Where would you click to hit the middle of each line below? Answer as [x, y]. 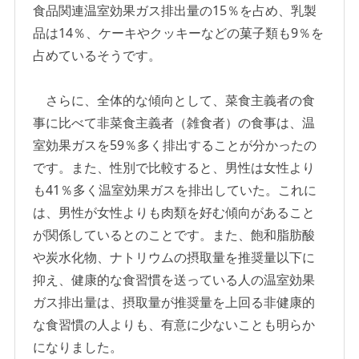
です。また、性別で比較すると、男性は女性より [174, 168]
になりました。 [78, 347]
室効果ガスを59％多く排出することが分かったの [175, 145]
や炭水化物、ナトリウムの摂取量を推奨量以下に [174, 258]
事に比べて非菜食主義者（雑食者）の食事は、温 [174, 123]
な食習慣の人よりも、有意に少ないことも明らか [174, 325]
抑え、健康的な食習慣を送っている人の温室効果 [174, 280]
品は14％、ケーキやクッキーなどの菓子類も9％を [179, 33]
